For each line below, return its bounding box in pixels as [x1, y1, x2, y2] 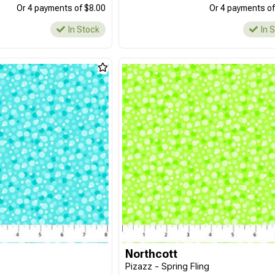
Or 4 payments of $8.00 [17, 3, 106, 13]
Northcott [125, 247, 178, 260]
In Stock [68, 25, 100, 34]
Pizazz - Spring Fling [125, 260, 210, 272]
